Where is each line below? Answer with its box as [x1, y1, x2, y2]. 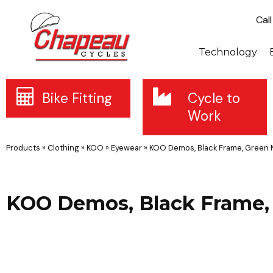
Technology [199, 46, 257, 58]
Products [6, 143, 40, 153]
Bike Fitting [42, 90, 113, 107]
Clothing [48, 143, 79, 153]
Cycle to [187, 90, 240, 107]
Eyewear [111, 143, 142, 153]
